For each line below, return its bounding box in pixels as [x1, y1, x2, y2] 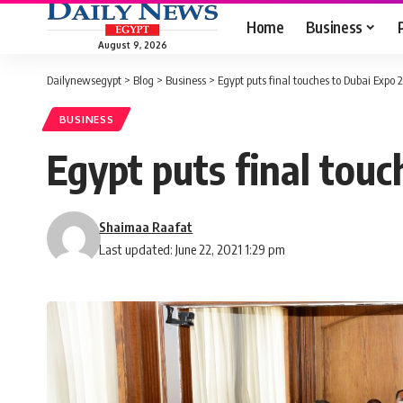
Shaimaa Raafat [99, 219, 193, 236]
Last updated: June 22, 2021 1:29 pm [99, 241, 286, 258]
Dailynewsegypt [47, 73, 121, 87]
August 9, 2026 [97, 39, 167, 50]
